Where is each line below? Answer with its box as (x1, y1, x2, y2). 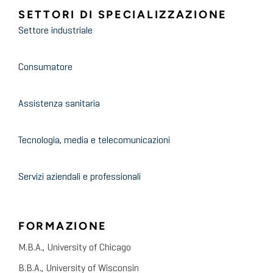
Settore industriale (18, 26, 93, 37)
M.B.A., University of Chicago (18, 243, 131, 253)
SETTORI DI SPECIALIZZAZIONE (18, 8, 227, 22)
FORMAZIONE (18, 219, 107, 233)
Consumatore (18, 63, 73, 73)
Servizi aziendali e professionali (18, 172, 141, 183)
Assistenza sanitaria (18, 99, 100, 110)
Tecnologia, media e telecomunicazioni (18, 136, 170, 146)
